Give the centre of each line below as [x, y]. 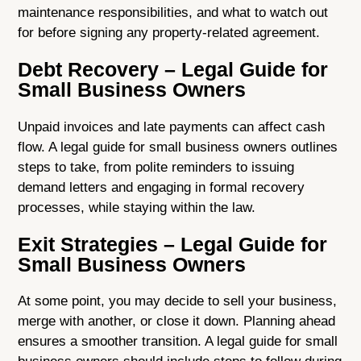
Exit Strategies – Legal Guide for [173, 244]
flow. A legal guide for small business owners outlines [178, 147]
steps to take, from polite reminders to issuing [156, 167]
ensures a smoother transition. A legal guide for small [178, 342]
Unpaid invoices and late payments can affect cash [172, 127]
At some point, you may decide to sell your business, [178, 301]
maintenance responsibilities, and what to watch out [173, 12]
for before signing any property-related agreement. [169, 32]
